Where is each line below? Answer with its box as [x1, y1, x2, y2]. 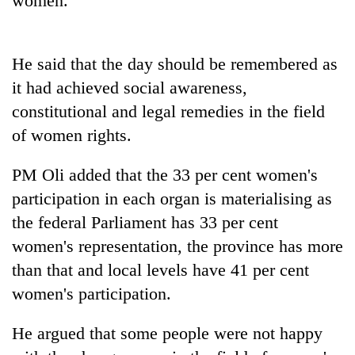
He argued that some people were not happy [12, 323, 323, 343]
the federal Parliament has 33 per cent [12, 212, 278, 232]
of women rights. [12, 124, 132, 145]
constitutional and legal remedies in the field [12, 101, 325, 121]
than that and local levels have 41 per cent [12, 259, 309, 280]
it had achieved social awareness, [12, 77, 247, 97]
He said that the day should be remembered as [12, 53, 338, 74]
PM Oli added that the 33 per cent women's [12, 164, 318, 185]
